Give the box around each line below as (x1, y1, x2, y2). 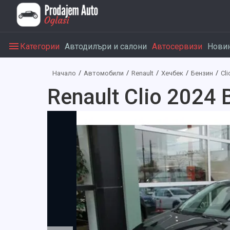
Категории (20, 41, 60, 51)
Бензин (191, 69, 213, 77)
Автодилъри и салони (65, 41, 147, 51)
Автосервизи (152, 41, 202, 51)
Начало (52, 69, 76, 77)
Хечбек (161, 69, 183, 77)
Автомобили (84, 69, 124, 77)
